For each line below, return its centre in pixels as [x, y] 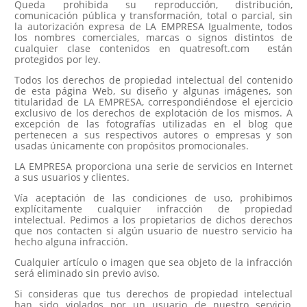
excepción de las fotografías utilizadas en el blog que [153, 123]
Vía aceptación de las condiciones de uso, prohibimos [153, 197]
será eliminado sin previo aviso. [87, 273]
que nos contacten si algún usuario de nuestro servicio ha [153, 230]
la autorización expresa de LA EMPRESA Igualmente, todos [153, 26]
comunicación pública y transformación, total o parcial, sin [153, 15]
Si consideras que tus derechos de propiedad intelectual [153, 293]
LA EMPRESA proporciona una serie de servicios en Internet [153, 166]
